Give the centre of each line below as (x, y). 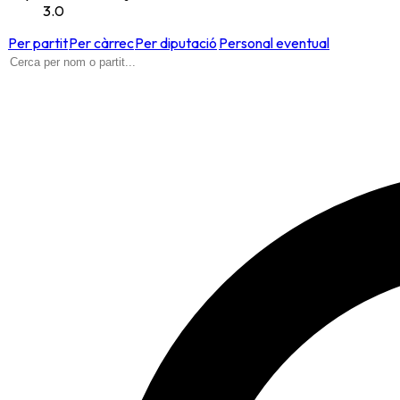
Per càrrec (101, 42)
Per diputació (176, 42)
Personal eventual (274, 42)
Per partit (38, 42)
